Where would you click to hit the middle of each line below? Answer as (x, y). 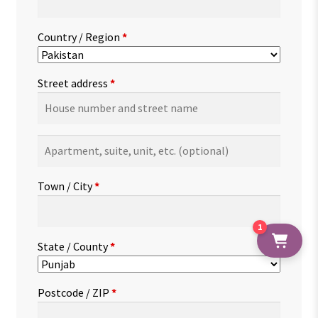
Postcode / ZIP (74, 292)
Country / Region (79, 37)
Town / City (66, 186)
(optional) (82, 196)
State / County (73, 246)
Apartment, (65, 143)
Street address (73, 83)
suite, (50, 161)
